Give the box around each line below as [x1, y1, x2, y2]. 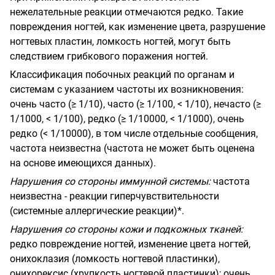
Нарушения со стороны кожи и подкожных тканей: [10, 223, 243, 235]
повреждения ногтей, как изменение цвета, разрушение [10, 20, 265, 33]
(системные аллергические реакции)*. [10, 204, 184, 217]
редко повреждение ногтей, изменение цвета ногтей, [10, 238, 250, 250]
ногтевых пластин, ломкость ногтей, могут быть [10, 35, 231, 47]
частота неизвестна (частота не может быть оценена [10, 142, 255, 154]
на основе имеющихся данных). [10, 157, 156, 169]
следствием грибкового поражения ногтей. [10, 50, 208, 62]
